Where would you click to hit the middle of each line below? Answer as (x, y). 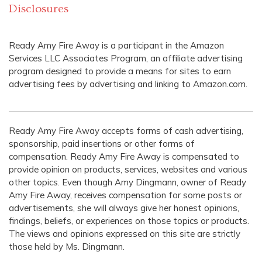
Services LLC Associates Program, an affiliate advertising (126, 58)
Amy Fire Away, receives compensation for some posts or (125, 195)
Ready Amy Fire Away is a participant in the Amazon (116, 45)
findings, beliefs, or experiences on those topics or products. (129, 221)
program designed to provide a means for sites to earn (120, 71)
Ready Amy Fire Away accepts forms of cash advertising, (126, 131)
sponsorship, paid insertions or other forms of (102, 144)
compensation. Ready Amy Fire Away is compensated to (124, 157)
